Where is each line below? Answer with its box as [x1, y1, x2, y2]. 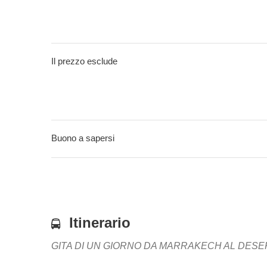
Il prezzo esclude [51, 56, 117, 66]
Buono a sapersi [51, 133, 114, 143]
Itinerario [69, 215, 131, 231]
